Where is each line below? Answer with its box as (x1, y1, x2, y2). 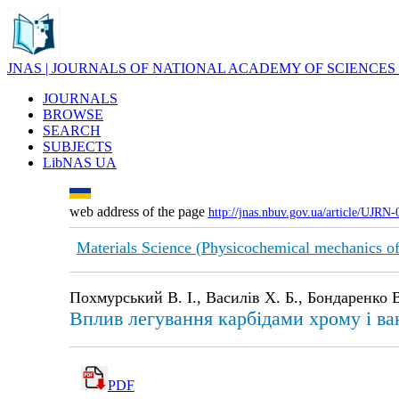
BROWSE (43, 107, 103, 122)
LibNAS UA (43, 155, 117, 170)
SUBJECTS (43, 139, 112, 154)
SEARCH (43, 123, 101, 138)
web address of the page (69, 204, 208, 219)
